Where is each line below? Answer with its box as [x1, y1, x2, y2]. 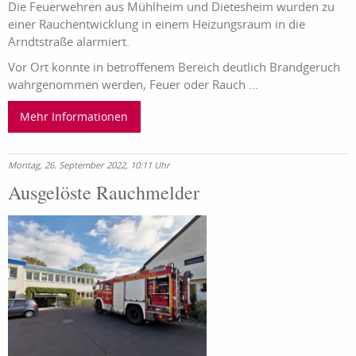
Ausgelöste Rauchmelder [8, 180, 199, 206]
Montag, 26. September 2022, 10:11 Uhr [8, 159, 170, 172]
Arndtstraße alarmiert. [8, 33, 130, 49]
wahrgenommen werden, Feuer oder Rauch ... [8, 75, 258, 92]
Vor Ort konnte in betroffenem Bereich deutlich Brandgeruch [8, 58, 340, 75]
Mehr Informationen [20, 108, 129, 124]
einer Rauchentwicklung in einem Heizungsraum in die [8, 15, 305, 32]
